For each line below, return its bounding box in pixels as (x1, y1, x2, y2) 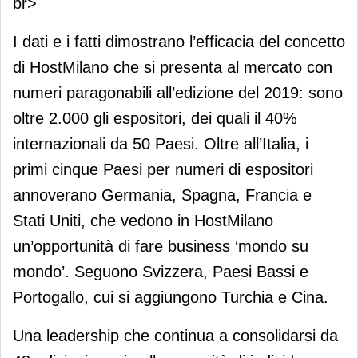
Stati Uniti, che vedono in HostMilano (13, 211, 273, 229)
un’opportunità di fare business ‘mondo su (13, 237, 308, 255)
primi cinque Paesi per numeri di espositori (13, 160, 313, 178)
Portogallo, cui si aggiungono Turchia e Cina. (13, 288, 328, 306)
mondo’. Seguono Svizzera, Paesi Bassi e (13, 262, 308, 280)
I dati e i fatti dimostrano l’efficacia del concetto (13, 32, 345, 50)
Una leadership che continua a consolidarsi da (13, 326, 338, 344)
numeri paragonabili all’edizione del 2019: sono (13, 83, 343, 101)
